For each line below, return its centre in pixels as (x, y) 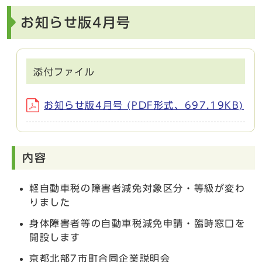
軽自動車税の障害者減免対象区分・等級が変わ (137, 188)
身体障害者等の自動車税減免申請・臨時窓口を (137, 223)
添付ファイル (64, 72)
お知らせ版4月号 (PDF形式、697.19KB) (144, 105)
